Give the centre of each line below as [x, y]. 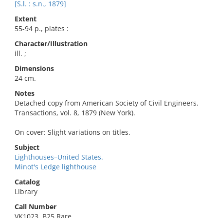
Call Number [36, 207]
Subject [27, 147]
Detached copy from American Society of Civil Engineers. [107, 103]
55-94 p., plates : [42, 28]
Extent [26, 19]
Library [26, 191]
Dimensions [34, 68]
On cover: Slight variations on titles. [73, 132]
